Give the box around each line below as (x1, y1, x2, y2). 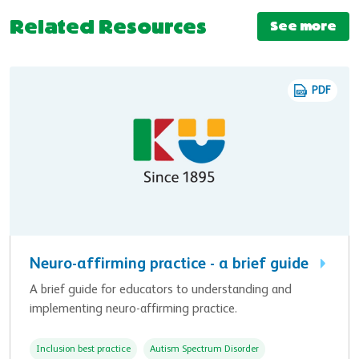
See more (270, 21, 337, 31)
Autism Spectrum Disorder (150, 344, 259, 354)
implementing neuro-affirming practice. (30, 302, 237, 316)
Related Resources (10, 19, 207, 35)
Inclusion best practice (36, 344, 131, 354)
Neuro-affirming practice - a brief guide (30, 256, 313, 272)
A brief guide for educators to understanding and (30, 283, 292, 296)
